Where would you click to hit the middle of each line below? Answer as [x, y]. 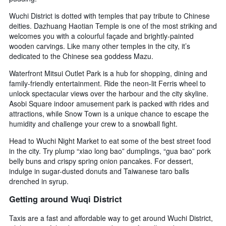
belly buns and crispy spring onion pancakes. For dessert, [101, 161]
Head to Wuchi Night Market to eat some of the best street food [110, 140]
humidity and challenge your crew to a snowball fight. [93, 123]
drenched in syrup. [39, 181]
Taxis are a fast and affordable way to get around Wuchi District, [111, 218]
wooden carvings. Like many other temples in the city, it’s [100, 46]
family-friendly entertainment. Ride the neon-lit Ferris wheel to [107, 83]
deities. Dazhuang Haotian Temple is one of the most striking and [113, 25]
